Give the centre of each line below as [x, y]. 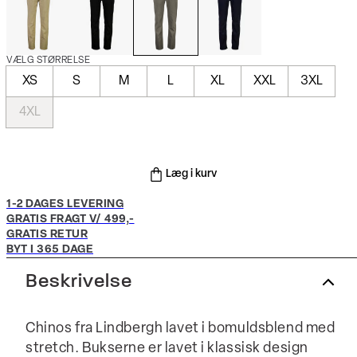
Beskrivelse [79, 282]
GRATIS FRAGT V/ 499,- [71, 220]
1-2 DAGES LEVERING [65, 204]
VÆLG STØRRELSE [48, 61]
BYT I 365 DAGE [50, 250]
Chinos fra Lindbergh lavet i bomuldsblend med [180, 329]
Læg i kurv [191, 174]
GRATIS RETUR [47, 235]
